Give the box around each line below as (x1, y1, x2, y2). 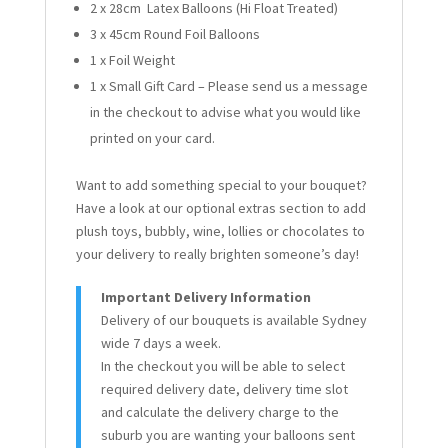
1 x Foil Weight (89, 51, 175, 70)
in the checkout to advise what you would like (89, 103, 361, 122)
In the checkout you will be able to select (100, 357, 345, 376)
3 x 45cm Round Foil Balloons (89, 25, 260, 44)
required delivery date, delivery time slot (100, 380, 348, 399)
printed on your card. (89, 129, 215, 148)
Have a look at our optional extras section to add (75, 199, 366, 218)
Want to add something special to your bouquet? (75, 176, 367, 195)
